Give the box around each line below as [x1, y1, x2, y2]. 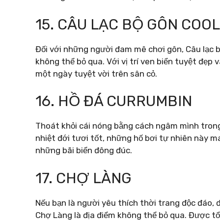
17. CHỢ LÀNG [35, 169, 132, 187]
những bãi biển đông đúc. [35, 145, 132, 155]
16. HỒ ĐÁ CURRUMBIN [35, 92, 192, 110]
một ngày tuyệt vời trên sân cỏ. [35, 68, 157, 79]
